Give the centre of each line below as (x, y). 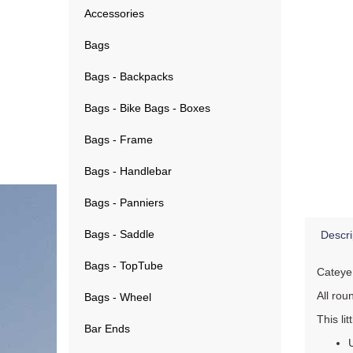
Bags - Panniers (124, 203)
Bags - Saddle (119, 234)
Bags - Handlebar (128, 171)
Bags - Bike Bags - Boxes (147, 108)
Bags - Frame (119, 139)
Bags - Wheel (118, 297)
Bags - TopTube (124, 266)
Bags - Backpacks (129, 76)
